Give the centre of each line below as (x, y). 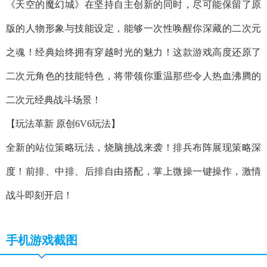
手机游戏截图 (42, 240)
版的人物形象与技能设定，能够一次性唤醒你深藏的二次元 (133, 29)
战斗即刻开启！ (39, 195)
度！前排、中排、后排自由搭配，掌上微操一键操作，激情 (133, 172)
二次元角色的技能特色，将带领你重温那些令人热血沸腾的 (133, 76)
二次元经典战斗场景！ (54, 100)
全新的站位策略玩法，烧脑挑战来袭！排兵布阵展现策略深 (133, 148)
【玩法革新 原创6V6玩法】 (63, 124)
